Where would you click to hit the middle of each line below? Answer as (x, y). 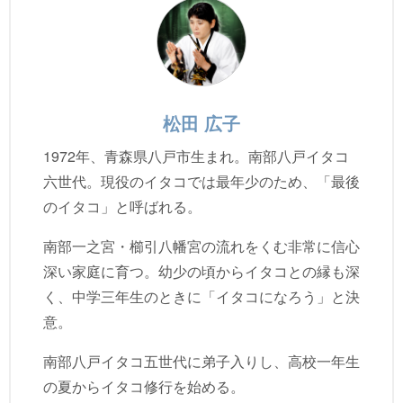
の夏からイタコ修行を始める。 (144, 387)
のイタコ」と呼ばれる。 (122, 207)
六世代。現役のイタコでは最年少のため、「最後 (201, 182)
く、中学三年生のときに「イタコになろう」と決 (201, 297)
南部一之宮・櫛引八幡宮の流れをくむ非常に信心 (201, 246)
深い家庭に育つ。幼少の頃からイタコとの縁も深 (201, 272)
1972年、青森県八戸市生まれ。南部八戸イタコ (196, 157)
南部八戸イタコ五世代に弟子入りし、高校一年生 (201, 362)
